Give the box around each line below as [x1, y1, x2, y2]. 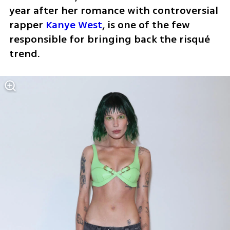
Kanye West [45, 17, 102, 32]
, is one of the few [102, 17, 190, 32]
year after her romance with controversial [9, 3, 218, 18]
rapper [9, 17, 46, 32]
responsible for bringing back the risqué [9, 31, 210, 47]
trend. [9, 46, 43, 61]
